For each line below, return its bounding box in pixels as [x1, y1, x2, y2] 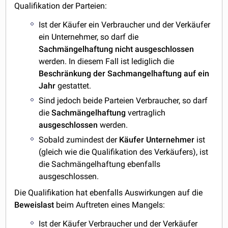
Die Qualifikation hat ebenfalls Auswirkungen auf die [14, 187, 203, 197]
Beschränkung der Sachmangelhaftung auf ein [39, 69, 210, 79]
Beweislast [14, 199, 54, 210]
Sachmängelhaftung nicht [39, 44, 133, 54]
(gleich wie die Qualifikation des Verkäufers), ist [39, 147, 209, 157]
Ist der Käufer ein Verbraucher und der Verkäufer [39, 20, 211, 30]
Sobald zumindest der [39, 134, 120, 145]
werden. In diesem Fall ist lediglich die [39, 56, 175, 67]
